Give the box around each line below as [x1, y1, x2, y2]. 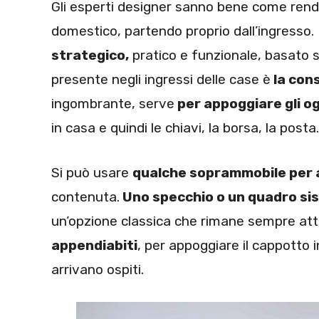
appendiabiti [51, 236, 137, 253]
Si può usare [51, 164, 132, 181]
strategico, [51, 47, 129, 64]
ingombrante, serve [51, 95, 174, 113]
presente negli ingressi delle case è [51, 71, 271, 88]
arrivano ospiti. [51, 261, 144, 278]
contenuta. [51, 188, 120, 205]
